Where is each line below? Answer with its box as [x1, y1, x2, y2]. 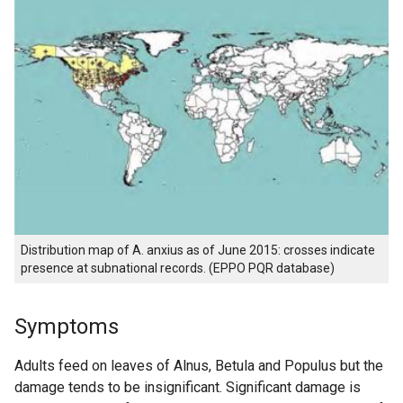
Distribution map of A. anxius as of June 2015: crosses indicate [21, 243, 375, 258]
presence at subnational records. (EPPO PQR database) [21, 261, 335, 276]
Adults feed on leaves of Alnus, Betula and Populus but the [14, 357, 383, 375]
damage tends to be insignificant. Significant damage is [14, 379, 361, 397]
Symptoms [14, 314, 119, 340]
